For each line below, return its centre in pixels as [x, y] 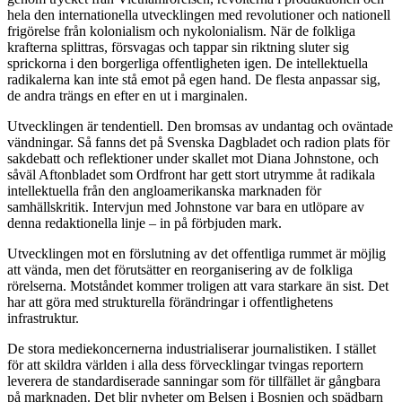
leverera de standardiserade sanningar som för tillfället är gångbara [194, 381]
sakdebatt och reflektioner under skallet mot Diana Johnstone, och [193, 159]
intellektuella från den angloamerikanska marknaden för [164, 191]
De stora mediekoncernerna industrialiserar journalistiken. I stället [192, 349]
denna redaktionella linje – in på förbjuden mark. [144, 223]
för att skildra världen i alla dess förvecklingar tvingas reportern [185, 365]
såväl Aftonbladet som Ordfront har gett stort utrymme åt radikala [191, 175]
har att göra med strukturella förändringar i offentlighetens [170, 302]
